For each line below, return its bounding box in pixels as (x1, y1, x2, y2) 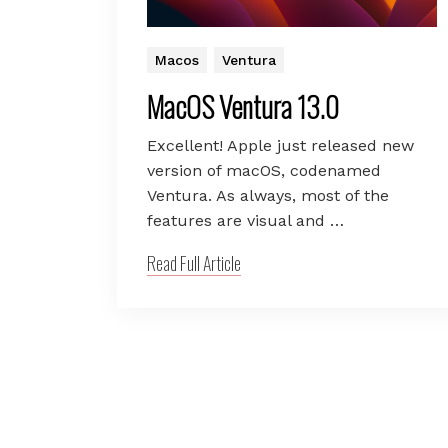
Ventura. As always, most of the (147, 186, 389, 206)
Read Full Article (147, 250, 241, 277)
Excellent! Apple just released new (147, 136, 414, 156)
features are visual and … (147, 211, 344, 231)
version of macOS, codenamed (147, 161, 381, 181)
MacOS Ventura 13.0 (147, 86, 339, 128)
